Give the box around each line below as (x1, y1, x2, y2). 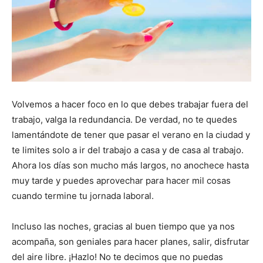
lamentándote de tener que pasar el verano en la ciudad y (12, 129, 250, 141)
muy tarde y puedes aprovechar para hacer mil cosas (12, 175, 231, 187)
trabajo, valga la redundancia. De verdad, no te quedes (12, 114, 237, 126)
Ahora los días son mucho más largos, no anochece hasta (12, 160, 249, 171)
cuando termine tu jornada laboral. (12, 190, 154, 202)
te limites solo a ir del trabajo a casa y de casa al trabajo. (12, 144, 244, 156)
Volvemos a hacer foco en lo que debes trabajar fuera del (12, 99, 248, 110)
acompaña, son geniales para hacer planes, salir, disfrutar (12, 236, 249, 248)
